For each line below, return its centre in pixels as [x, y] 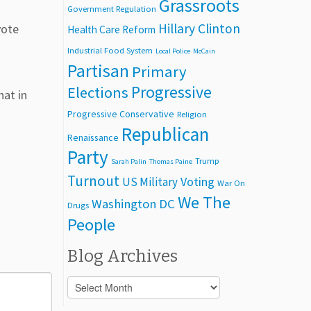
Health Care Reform [111, 29]
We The [204, 202]
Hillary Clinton [199, 28]
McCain [204, 51]
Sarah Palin [129, 161]
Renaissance [93, 137]
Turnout [93, 180]
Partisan [98, 70]
